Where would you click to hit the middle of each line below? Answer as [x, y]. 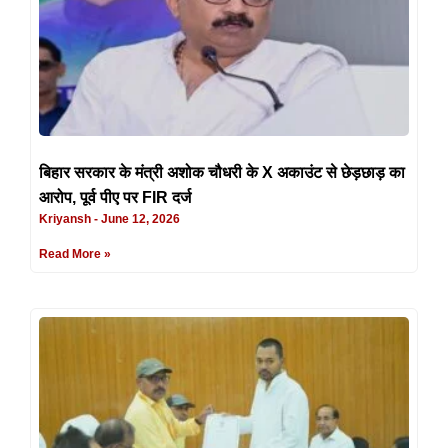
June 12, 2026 [139, 218]
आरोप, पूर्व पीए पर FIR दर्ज [115, 197]
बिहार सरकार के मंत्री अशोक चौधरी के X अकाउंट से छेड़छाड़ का [222, 172]
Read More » [75, 253]
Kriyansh [66, 218]
